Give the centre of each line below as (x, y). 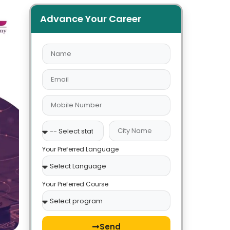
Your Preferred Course (75, 184)
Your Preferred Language (80, 149)
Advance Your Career (91, 19)
